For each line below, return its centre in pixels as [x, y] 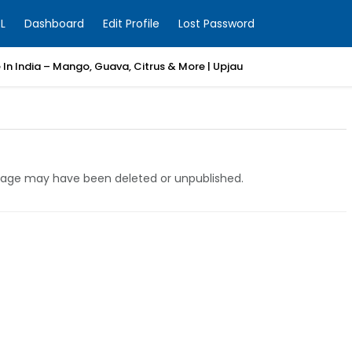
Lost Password [216, 24]
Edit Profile [131, 24]
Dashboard [54, 24]
